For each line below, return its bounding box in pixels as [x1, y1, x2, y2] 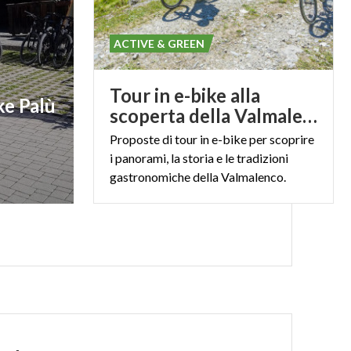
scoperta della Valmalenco [302, 104, 317, 127]
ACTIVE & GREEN [113, 37, 204, 50]
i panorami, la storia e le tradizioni [109, 150, 288, 165]
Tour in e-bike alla [109, 84, 260, 107]
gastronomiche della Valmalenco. [109, 169, 286, 184]
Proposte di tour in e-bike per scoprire [109, 132, 314, 147]
